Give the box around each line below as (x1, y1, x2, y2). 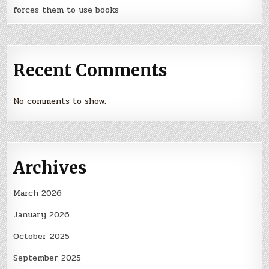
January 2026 (13, 208, 70, 221)
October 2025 (13, 229, 70, 243)
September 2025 (13, 251, 82, 264)
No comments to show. (13, 95, 107, 108)
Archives (13, 157, 87, 179)
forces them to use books (13, 3, 119, 16)
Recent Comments (13, 59, 168, 81)
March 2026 (13, 186, 62, 199)
